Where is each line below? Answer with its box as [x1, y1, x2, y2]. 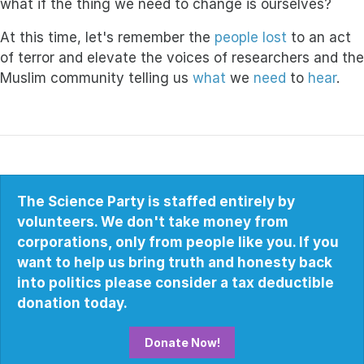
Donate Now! [144, 336, 220, 350]
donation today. [17, 295, 128, 312]
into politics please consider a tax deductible [17, 275, 334, 292]
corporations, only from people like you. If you [17, 234, 339, 251]
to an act [287, 29, 351, 46]
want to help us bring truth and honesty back [17, 254, 332, 271]
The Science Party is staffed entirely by [17, 193, 295, 210]
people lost [214, 29, 287, 46]
